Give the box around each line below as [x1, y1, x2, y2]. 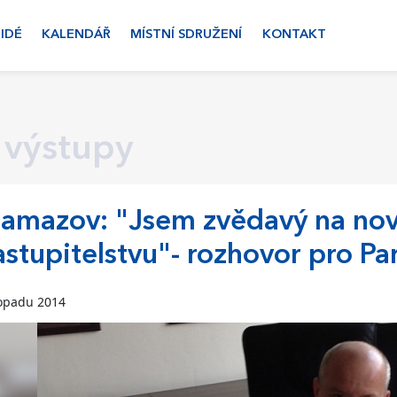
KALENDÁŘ [41, 28, 111, 42]
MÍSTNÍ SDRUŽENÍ [130, 28, 243, 42]
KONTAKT [261, 28, 326, 42]
